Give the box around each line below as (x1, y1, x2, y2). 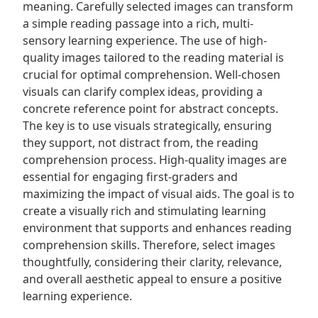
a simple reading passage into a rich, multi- (23, 16, 253, 31)
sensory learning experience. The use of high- (23, 33, 267, 48)
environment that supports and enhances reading (23, 220, 292, 236)
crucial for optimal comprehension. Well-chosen (23, 67, 280, 82)
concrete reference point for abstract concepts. (23, 101, 278, 116)
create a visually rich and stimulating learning (23, 203, 266, 219)
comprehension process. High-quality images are (23, 152, 287, 168)
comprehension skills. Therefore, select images (23, 237, 275, 253)
